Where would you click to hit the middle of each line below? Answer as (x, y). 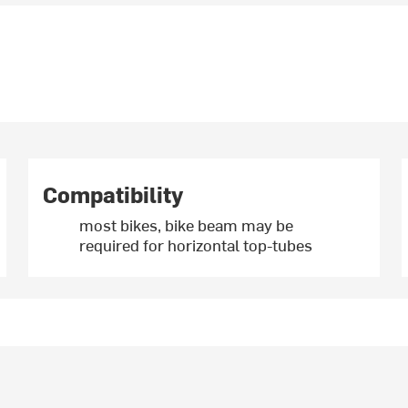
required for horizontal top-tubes (196, 245)
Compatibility (113, 194)
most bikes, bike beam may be (187, 225)
